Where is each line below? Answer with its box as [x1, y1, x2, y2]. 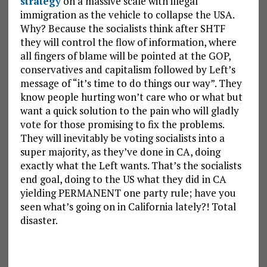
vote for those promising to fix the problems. [20, 117, 224, 132]
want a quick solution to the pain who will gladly [20, 104, 239, 118]
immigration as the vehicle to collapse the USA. [20, 8, 234, 22]
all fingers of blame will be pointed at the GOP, [20, 49, 231, 63]
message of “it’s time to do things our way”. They [20, 76, 242, 91]
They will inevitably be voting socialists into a [20, 131, 225, 145]
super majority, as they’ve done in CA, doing [20, 145, 221, 159]
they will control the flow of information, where [20, 35, 237, 49]
